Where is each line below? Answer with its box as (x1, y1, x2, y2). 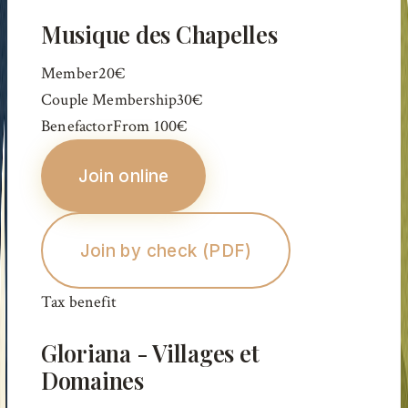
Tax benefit (41, 291, 117, 313)
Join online (77, 165, 169, 187)
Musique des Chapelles (41, 18, 278, 49)
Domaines (41, 365, 144, 396)
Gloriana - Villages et (41, 338, 260, 369)
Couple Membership (41, 89, 178, 111)
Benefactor (41, 116, 113, 138)
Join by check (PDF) (79, 240, 252, 261)
